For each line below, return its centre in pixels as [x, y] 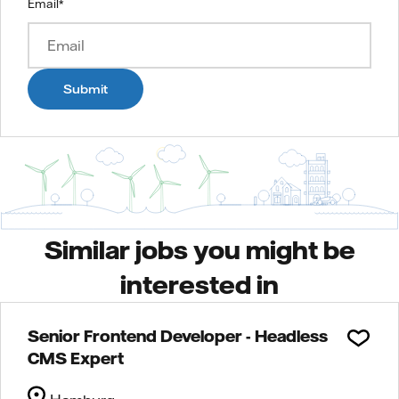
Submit [85, 89]
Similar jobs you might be [199, 249]
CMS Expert [76, 358]
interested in [199, 284]
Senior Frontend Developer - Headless [178, 335]
